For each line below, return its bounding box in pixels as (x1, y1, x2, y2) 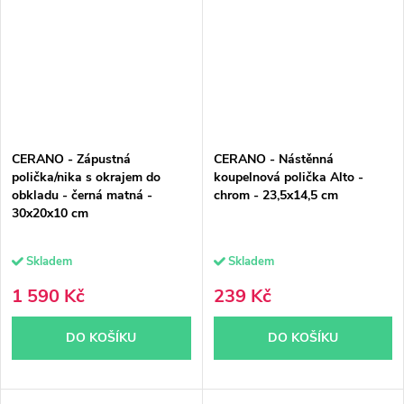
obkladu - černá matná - (12, 186, 152, 204)
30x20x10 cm (12, 204, 88, 222)
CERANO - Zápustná (12, 150, 131, 168)
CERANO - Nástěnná (213, 150, 334, 168)
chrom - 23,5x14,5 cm (213, 186, 338, 204)
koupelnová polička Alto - (213, 168, 363, 186)
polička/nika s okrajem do (12, 168, 161, 186)
